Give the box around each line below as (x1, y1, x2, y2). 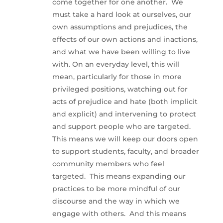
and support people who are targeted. (52, 122, 191, 131)
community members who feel (52, 159, 164, 169)
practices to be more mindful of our (52, 184, 180, 194)
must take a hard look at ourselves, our (52, 10, 191, 19)
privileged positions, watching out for (52, 85, 188, 94)
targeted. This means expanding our (52, 172, 186, 181)
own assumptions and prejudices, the (52, 22, 188, 32)
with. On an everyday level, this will (52, 60, 179, 69)
